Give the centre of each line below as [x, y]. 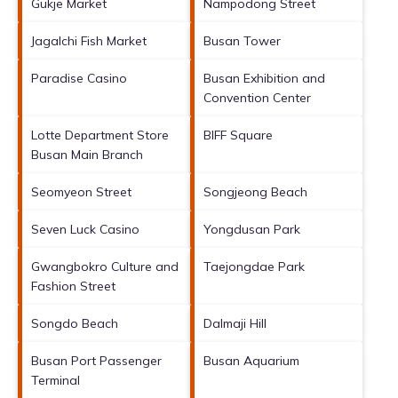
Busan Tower [242, 40]
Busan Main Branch [87, 154]
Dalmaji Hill [235, 323]
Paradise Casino [79, 78]
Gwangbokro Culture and [105, 266]
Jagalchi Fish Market [89, 40]
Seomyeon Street [81, 191]
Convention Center [257, 97]
